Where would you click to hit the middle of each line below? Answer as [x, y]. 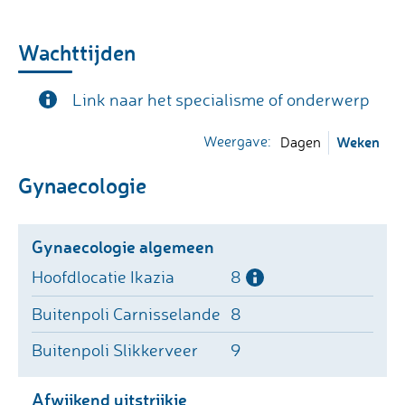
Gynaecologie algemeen [123, 246]
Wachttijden [77, 52]
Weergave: [237, 141]
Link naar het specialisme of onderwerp [221, 100]
